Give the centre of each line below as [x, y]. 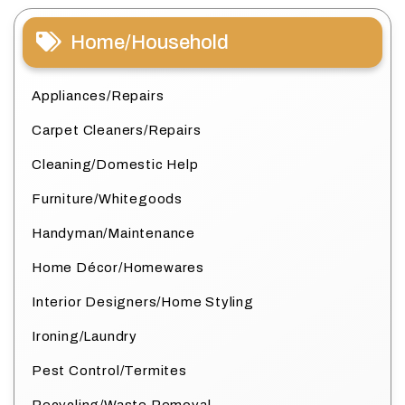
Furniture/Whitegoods [107, 198]
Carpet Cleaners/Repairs [117, 130]
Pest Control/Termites [109, 370]
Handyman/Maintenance [113, 233]
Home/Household [150, 42]
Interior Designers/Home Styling [143, 301]
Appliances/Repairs [98, 95]
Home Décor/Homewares [118, 267]
